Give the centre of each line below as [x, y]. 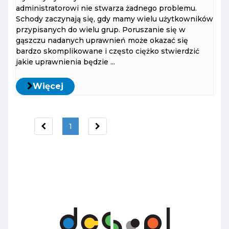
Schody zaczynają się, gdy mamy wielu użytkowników [114, 19]
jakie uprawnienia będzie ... [65, 62]
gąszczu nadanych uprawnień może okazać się [102, 41]
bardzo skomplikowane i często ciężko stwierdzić [108, 51]
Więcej [48, 86]
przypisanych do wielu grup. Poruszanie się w [101, 30]
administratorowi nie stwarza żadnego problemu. [106, 8]
